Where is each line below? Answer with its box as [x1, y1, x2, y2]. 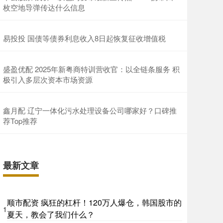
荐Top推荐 [3, 115, 37, 126]
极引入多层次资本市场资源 [3, 74, 93, 85]
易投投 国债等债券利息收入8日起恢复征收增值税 [3, 33, 166, 44]
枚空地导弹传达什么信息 [3, 2, 85, 13]
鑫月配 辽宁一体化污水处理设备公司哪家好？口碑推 [3, 105, 177, 116]
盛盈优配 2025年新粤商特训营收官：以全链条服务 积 [3, 64, 180, 75]
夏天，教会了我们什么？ [7, 209, 95, 221]
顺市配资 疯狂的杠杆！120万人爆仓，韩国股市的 [7, 197, 182, 209]
